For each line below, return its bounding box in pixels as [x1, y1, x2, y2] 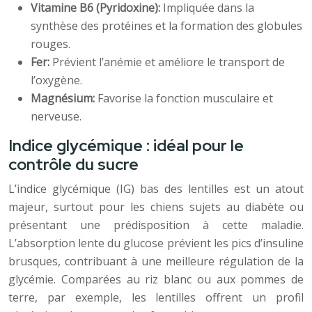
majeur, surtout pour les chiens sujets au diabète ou [8, 199, 304, 214]
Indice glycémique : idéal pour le [8, 135, 244, 156]
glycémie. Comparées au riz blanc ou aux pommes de [8, 272, 304, 287]
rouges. [31, 36, 70, 52]
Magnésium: [31, 91, 97, 106]
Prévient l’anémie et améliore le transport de [52, 54, 285, 70]
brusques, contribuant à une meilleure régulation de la [8, 253, 304, 269]
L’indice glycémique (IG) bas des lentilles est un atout [8, 181, 304, 196]
